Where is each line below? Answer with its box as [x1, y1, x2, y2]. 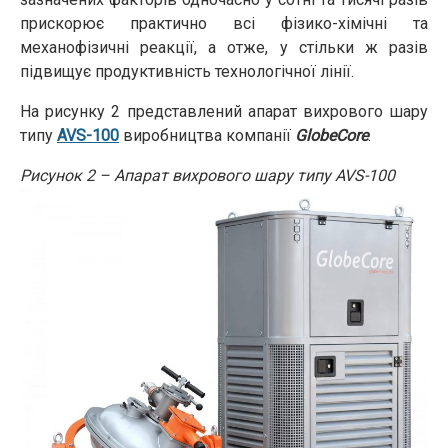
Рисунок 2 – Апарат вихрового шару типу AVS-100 [20, 166, 395, 185]
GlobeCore [295, 126, 368, 145]
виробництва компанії [119, 126, 295, 145]
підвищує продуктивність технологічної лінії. [20, 62, 354, 81]
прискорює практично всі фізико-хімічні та [20, 14, 428, 33]
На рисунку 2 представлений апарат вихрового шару [20, 102, 428, 121]
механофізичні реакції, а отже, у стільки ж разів [20, 38, 428, 57]
